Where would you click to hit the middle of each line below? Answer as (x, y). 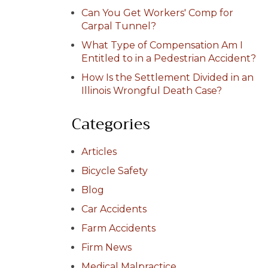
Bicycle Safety (115, 171)
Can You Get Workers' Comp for (157, 13)
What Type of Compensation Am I (162, 45)
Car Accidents (114, 209)
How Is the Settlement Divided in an (167, 77)
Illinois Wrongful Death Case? (152, 91)
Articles (99, 152)
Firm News (106, 247)
